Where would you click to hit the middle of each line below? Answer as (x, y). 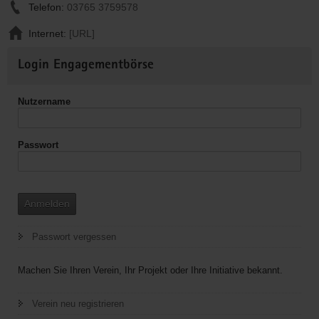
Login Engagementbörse (86, 66)
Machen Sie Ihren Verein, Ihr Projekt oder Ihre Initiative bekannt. (150, 270)
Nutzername (44, 101)
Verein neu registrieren (78, 303)
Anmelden (47, 203)
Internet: (49, 33)
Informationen (38, 70)
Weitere (24, 54)
